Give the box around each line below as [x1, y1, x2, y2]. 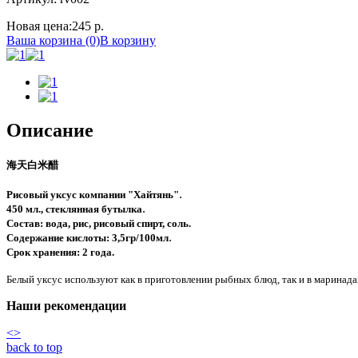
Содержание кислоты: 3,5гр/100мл [6, 231, 169, 244]
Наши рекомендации [6, 298, 126, 312]
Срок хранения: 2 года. [6, 245, 114, 258]
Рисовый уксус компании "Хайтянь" [6, 188, 179, 201]
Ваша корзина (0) [6, 33, 100, 47]
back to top [6, 340, 62, 354]
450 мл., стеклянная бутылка [6, 202, 142, 215]
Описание [6, 119, 93, 141]
